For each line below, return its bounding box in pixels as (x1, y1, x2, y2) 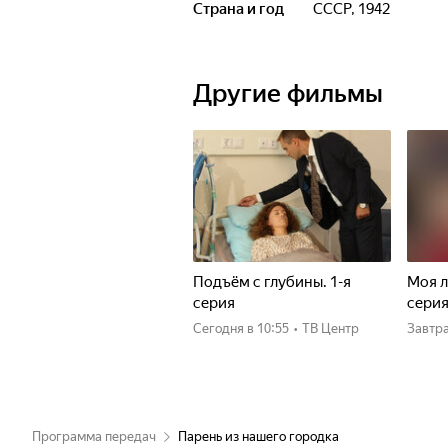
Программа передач (32, 429, 156, 444)
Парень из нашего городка (178, 429, 339, 444)
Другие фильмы (193, 79, 383, 108)
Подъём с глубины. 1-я (193, 273, 351, 291)
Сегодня (202, 321, 244, 336)
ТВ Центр (302, 321, 359, 336)
